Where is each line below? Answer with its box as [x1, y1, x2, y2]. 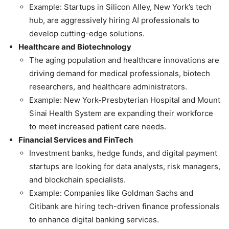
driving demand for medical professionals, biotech [29, 68, 210, 79]
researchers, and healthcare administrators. [29, 82, 187, 92]
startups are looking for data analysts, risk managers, [29, 162, 220, 172]
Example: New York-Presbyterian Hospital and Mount [29, 95, 220, 105]
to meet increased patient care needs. [29, 122, 166, 132]
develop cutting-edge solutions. [29, 29, 145, 39]
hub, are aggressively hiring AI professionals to [29, 15, 199, 26]
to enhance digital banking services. [29, 215, 159, 225]
